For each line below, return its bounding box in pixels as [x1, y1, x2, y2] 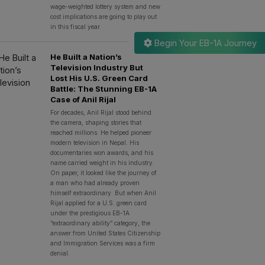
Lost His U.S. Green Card [50, 73, 148, 83]
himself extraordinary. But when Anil [50, 189, 156, 196]
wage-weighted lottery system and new [50, 3, 160, 10]
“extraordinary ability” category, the [50, 219, 150, 227]
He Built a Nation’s [50, 52, 122, 62]
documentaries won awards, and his [50, 149, 153, 156]
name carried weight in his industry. [50, 159, 154, 166]
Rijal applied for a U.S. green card [50, 199, 147, 206]
